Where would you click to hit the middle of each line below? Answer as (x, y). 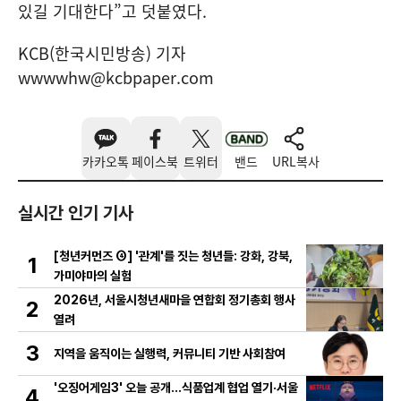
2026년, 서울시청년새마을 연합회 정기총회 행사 (175, 300)
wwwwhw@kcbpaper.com (116, 78)
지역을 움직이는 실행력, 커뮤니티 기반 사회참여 (170, 354)
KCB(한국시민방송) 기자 (102, 54)
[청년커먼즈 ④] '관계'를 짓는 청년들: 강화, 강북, (173, 256)
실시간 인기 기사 (76, 213)
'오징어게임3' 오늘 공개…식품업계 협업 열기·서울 (176, 388)
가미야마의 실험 (93, 276)
